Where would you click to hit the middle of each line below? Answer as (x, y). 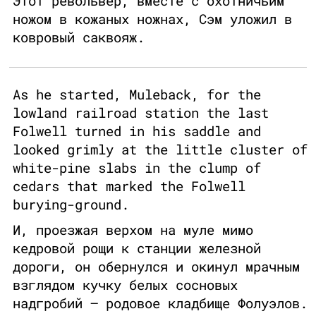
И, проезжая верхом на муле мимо (133, 230)
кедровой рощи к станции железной (137, 248)
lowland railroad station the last (141, 113)
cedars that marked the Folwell (129, 186)
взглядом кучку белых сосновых (125, 285)
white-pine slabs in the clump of (137, 168)
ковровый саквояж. (79, 37)
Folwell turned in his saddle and (137, 131)
